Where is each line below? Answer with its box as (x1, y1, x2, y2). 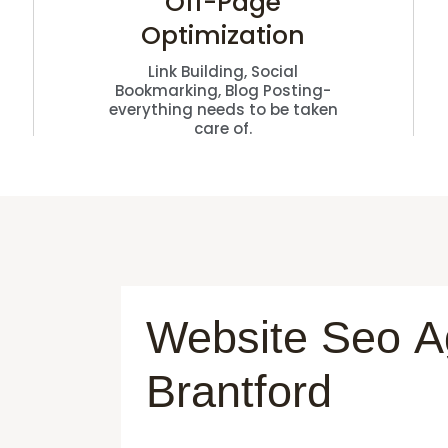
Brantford (146, 365, 333, 417)
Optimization (141, 17, 306, 53)
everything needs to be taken (108, 98, 338, 120)
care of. (194, 117, 253, 139)
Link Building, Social (148, 60, 299, 82)
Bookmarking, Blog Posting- (115, 79, 332, 101)
